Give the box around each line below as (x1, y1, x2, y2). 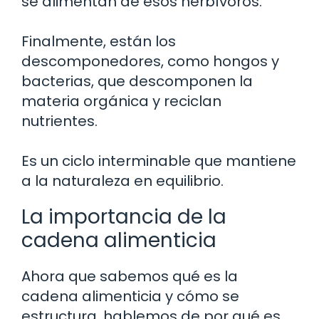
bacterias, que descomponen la (21, 71, 253, 91)
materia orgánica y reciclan (21, 91, 221, 111)
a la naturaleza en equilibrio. (21, 171, 224, 191)
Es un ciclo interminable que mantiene (21, 151, 296, 171)
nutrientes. (21, 111, 98, 131)
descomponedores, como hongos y (21, 51, 279, 71)
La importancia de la (21, 203, 226, 231)
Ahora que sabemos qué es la (21, 266, 238, 286)
